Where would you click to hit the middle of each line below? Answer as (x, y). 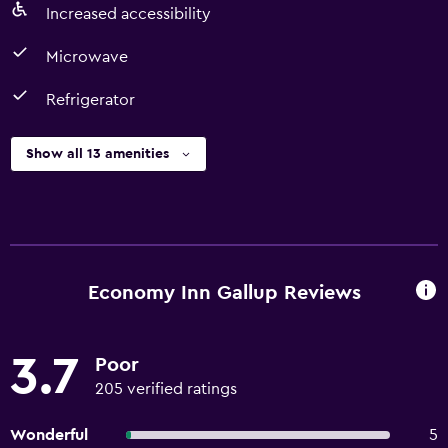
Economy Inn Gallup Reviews (224, 292)
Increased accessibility (128, 14)
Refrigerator (90, 100)
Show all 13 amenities (97, 154)
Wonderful (49, 435)
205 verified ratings (166, 389)
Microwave (87, 57)
